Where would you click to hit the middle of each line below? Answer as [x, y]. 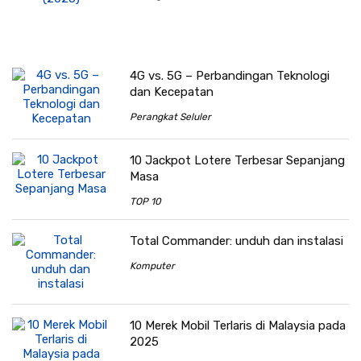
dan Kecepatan [172, 91]
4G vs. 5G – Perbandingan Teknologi [230, 75]
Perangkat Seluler [171, 116]
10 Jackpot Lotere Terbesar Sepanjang [238, 160]
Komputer [153, 266]
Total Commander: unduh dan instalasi [237, 241]
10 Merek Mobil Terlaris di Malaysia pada [238, 325]
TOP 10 [146, 201]
